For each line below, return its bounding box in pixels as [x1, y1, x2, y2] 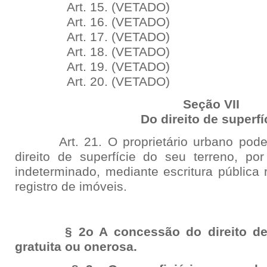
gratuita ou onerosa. [15, 240, 137, 254]
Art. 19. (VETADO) [39, 60, 170, 74]
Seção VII [183, 97, 240, 111]
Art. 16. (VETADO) [39, 15, 170, 29]
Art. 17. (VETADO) [39, 30, 170, 44]
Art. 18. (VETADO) [39, 45, 170, 59]
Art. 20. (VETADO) [39, 74, 170, 89]
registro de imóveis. [15, 179, 127, 194]
